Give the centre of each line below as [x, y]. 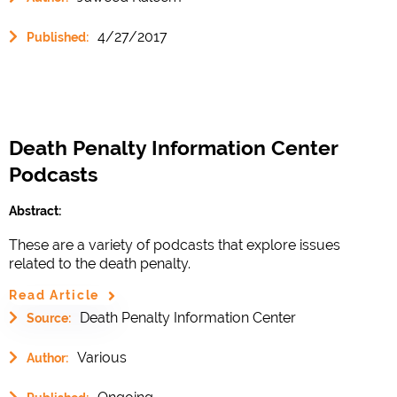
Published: [58, 37]
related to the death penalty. [100, 263]
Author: [47, 358]
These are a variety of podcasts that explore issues [175, 245]
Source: [49, 318]
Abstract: [35, 210]
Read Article [54, 296]
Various [102, 357]
